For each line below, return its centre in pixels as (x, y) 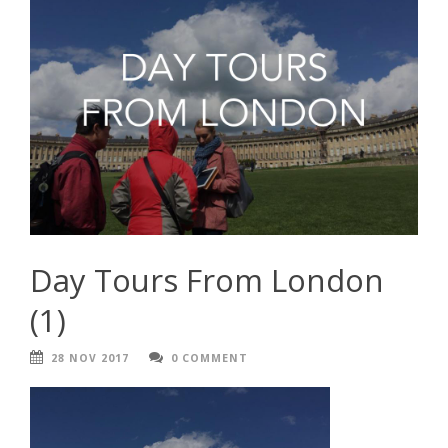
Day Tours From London (207, 279)
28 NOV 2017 (90, 358)
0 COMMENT (209, 358)
